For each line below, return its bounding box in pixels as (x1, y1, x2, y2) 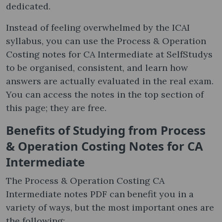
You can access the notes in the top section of (6, 88, 204, 100)
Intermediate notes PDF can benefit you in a (6, 188, 194, 200)
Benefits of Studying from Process (6, 121, 206, 138)
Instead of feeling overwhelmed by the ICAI (6, 21, 190, 33)
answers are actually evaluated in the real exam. (6, 75, 214, 87)
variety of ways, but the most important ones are (6, 201, 214, 213)
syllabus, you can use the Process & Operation (6, 35, 206, 47)
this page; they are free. (6, 102, 107, 113)
